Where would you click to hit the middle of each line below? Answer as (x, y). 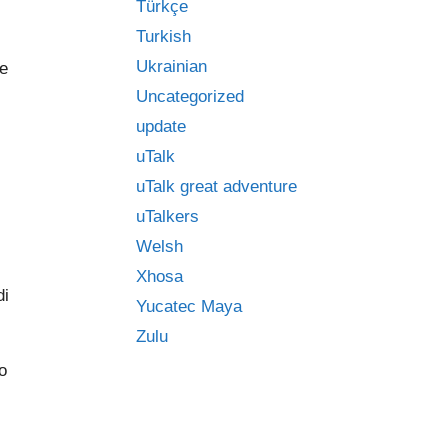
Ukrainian (171, 66)
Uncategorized (190, 96)
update (161, 126)
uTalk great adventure (216, 186)
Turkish (163, 36)
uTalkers (167, 216)
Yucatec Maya (189, 306)
